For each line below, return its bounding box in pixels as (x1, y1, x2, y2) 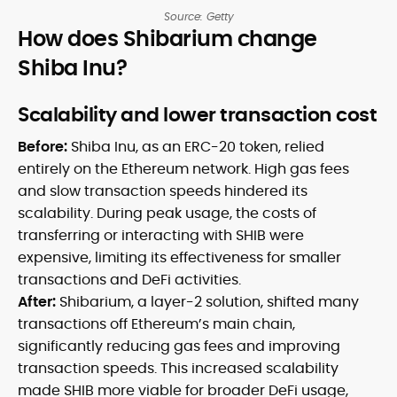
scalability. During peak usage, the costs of (18, 203, 316, 224)
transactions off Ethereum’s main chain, (18, 314, 295, 335)
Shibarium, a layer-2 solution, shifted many (59, 292, 359, 313)
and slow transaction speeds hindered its (18, 181, 307, 202)
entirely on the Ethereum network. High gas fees (18, 159, 349, 180)
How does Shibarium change (18, 24, 317, 54)
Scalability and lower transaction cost (18, 101, 377, 129)
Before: (18, 136, 67, 158)
